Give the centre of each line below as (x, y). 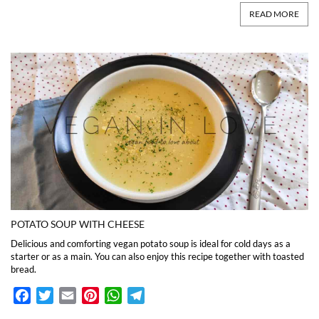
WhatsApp (148, 295)
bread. (23, 269)
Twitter (71, 295)
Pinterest (122, 295)
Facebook (54, 295)
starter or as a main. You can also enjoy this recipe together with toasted (157, 256)
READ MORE (274, 14)
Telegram (167, 295)
